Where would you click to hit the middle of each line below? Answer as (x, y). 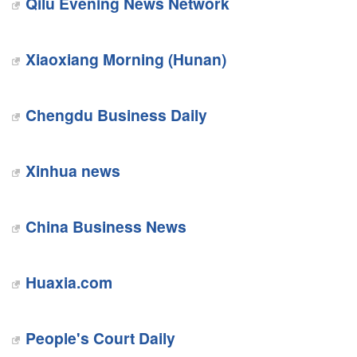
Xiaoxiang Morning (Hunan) (126, 59)
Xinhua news (73, 171)
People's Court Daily (100, 338)
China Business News (106, 226)
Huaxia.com (69, 282)
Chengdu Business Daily (116, 115)
